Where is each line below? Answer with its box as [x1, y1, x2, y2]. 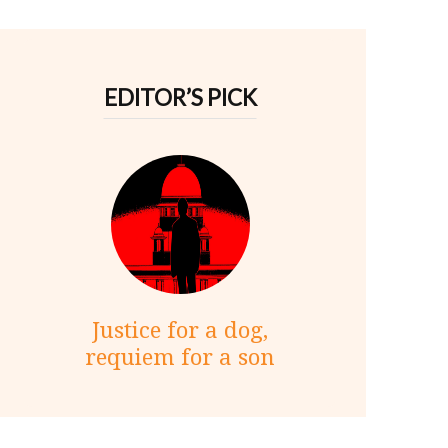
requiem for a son [85, 344, 275, 371]
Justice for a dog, [92, 317, 268, 344]
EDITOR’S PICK [103, 84, 257, 112]
